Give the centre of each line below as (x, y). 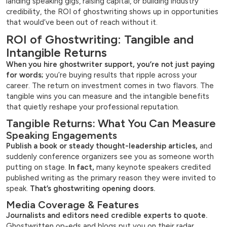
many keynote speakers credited (153, 167)
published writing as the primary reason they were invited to (111, 178)
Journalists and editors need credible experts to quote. (107, 216)
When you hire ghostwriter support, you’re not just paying (110, 65)
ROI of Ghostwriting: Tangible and (100, 40)
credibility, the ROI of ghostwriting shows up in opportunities (112, 12)
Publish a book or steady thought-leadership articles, (102, 146)
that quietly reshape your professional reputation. (93, 107)
